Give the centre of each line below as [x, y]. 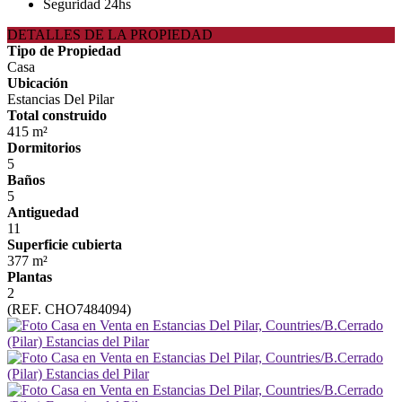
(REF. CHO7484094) [69, 309]
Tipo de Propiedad [64, 51]
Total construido [57, 115]
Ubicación [38, 83]
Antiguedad [43, 212]
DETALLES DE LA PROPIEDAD [110, 35]
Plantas [30, 277]
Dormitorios [44, 148]
